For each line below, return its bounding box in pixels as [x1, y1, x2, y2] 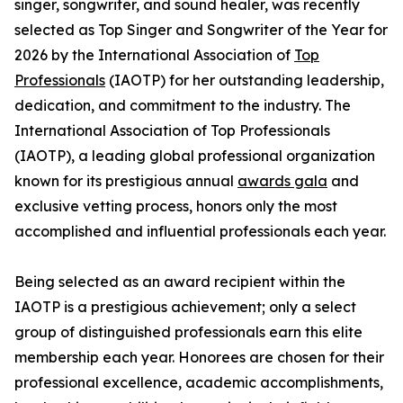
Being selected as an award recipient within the [14, 273, 345, 291]
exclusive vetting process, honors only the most [14, 197, 337, 216]
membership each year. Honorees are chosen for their [14, 348, 384, 367]
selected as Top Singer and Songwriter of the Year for [14, 21, 388, 40]
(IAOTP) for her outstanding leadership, [105, 71, 384, 90]
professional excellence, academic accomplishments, [14, 373, 383, 392]
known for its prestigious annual [14, 172, 237, 191]
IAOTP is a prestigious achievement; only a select [14, 298, 356, 317]
